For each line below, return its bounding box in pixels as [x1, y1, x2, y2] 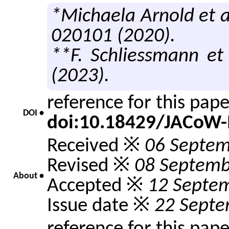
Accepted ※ [47, 176, 148, 196]
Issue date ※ [47, 196, 154, 216]
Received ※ [47, 136, 145, 156]
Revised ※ [47, 156, 134, 176]
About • [13, 171, 44, 181]
